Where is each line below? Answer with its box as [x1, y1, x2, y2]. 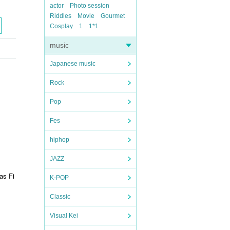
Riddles [50, 12, 71, 20]
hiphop [50, 136, 69, 143]
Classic [50, 193, 70, 200]
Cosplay [50, 23, 73, 30]
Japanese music [50, 60, 95, 67]
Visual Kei [50, 212, 78, 219]
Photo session [70, 2, 109, 9]
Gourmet [101, 12, 125, 20]
